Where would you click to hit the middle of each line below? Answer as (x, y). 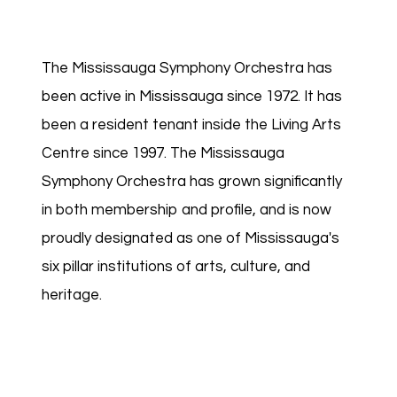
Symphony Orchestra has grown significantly (191, 182)
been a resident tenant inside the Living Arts (191, 125)
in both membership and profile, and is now (186, 210)
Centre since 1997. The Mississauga (163, 154)
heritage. (71, 296)
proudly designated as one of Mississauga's (190, 239)
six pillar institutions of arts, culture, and (175, 267)
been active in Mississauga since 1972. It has (191, 97)
